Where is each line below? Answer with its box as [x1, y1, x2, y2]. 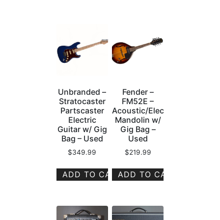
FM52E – [122, 96, 154, 106]
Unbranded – [58, 86, 107, 97]
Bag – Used [61, 133, 103, 143]
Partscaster [60, 105, 104, 115]
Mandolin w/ [114, 114, 161, 125]
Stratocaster [58, 96, 106, 106]
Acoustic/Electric [112, 105, 177, 115]
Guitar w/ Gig [57, 124, 107, 134]
